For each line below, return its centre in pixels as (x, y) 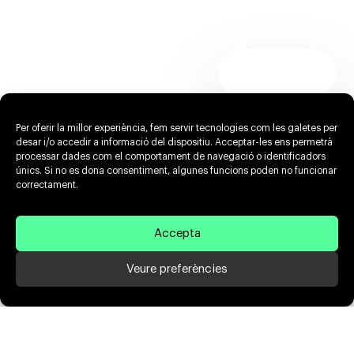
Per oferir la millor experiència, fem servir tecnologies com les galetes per (177, 128)
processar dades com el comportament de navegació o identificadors (171, 156)
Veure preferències (177, 269)
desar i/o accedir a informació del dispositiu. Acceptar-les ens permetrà (174, 142)
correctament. (47, 185)
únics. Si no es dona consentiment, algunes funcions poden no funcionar (176, 171)
